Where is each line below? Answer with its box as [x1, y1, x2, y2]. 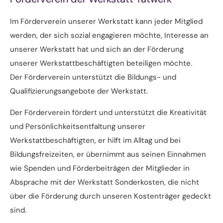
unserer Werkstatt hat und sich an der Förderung [10, 44, 184, 54]
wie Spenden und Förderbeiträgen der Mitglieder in [10, 163, 190, 173]
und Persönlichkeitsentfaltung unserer [10, 121, 145, 131]
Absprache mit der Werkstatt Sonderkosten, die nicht [10, 177, 199, 187]
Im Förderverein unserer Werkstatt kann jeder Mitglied [10, 16, 203, 26]
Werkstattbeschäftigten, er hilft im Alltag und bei [10, 135, 181, 145]
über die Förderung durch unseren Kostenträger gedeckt [10, 191, 211, 201]
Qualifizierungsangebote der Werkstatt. [10, 86, 148, 96]
